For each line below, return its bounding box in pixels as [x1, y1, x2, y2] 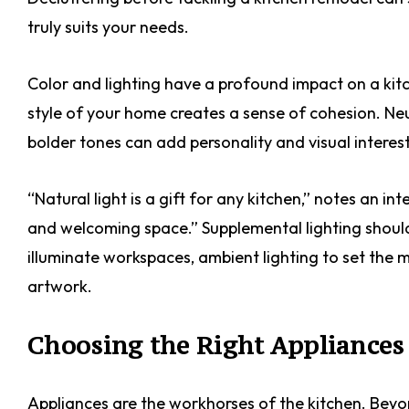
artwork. [27, 275, 92, 297]
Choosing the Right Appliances [27, 329, 404, 361]
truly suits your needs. [27, 16, 189, 37]
